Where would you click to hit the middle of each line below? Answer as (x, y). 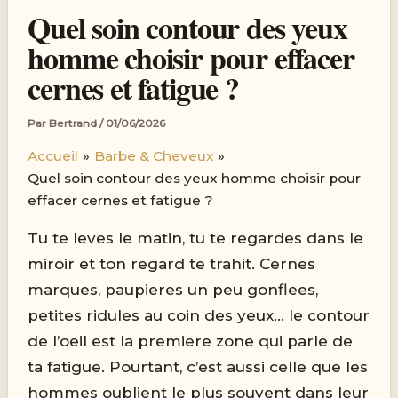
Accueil (53, 156)
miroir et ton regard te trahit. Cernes (172, 263)
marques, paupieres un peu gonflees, (173, 289)
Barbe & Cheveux (154, 156)
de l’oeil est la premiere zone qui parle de (191, 341)
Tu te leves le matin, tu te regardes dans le (196, 238)
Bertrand (75, 124)
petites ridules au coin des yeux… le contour (199, 315)
